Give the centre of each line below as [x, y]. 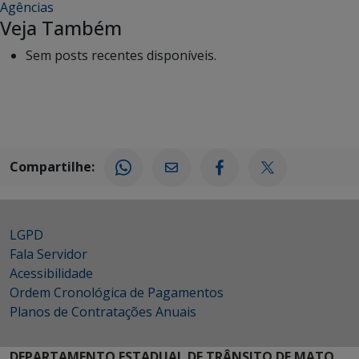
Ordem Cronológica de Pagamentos [117, 293]
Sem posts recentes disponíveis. [121, 56]
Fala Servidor [48, 254]
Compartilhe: [52, 166]
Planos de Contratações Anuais [103, 312]
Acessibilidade [51, 274]
